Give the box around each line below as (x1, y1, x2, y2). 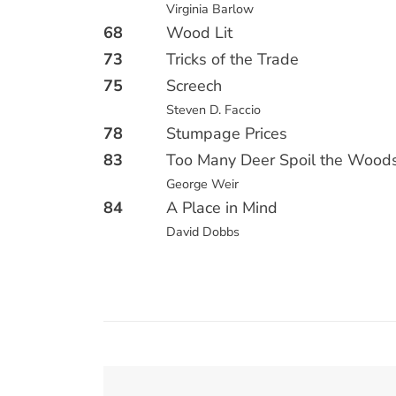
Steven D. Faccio (166, 101, 262, 118)
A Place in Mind (166, 197, 278, 218)
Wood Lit (166, 22, 233, 43)
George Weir (166, 175, 240, 193)
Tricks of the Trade (166, 49, 300, 70)
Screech (166, 75, 223, 96)
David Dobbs (166, 223, 240, 240)
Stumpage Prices (166, 123, 288, 144)
